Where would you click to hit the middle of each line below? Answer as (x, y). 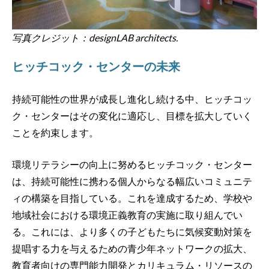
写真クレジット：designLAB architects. (95, 38)
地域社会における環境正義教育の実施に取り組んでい (127, 215)
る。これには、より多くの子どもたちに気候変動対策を (132, 232)
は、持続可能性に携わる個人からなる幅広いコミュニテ (132, 181)
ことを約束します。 (56, 132)
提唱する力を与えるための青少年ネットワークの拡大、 (132, 249)
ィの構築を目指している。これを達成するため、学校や (132, 198)
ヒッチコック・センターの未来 (97, 67)
